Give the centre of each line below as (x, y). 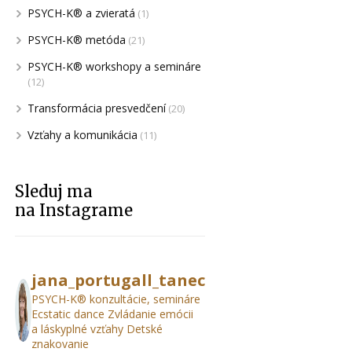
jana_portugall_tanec (118, 280)
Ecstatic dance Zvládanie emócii (112, 314)
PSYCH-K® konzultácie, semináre (116, 299)
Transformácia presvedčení (96, 108)
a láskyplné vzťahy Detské (97, 329)
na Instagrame (73, 210)
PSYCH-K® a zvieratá (81, 13)
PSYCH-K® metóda (76, 40)
